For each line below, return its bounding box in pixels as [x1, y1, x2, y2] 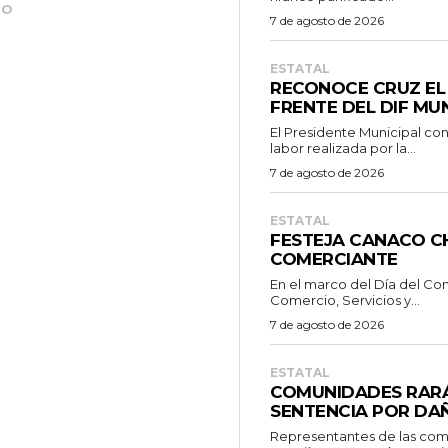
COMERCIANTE [270, 248, 398, 269]
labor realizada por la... [270, 139, 416, 156]
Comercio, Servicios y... [270, 291, 420, 308]
